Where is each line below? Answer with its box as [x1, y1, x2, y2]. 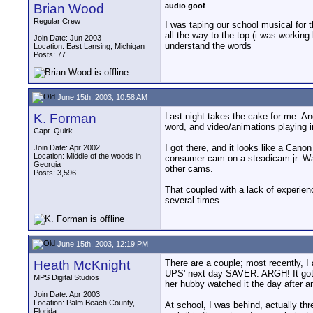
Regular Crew [34, 17, 80, 25]
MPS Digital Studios [34, 273, 99, 282]
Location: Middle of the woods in [34, 152, 141, 160]
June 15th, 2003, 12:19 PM [55, 239, 148, 248]
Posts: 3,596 [34, 168, 76, 177]
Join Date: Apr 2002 [34, 143, 100, 152]
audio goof [165, 1, 205, 10]
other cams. [165, 163, 213, 174]
